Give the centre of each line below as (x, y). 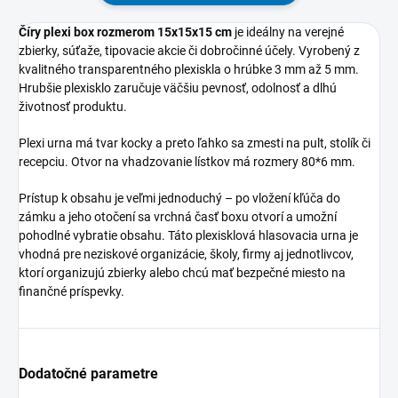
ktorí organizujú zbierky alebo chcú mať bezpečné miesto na (182, 273)
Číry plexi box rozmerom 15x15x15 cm (125, 32)
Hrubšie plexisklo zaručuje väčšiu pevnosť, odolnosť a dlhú (178, 88)
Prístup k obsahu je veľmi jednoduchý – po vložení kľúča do (179, 198)
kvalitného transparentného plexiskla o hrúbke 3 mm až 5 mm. (189, 69)
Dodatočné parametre (88, 374)
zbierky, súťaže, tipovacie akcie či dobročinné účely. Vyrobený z (189, 51)
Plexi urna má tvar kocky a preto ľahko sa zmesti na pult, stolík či (195, 143)
